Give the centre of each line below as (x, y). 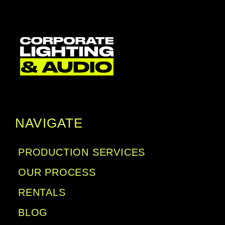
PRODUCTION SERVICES (82, 152)
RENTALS (42, 192)
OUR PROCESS (57, 172)
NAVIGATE (49, 123)
